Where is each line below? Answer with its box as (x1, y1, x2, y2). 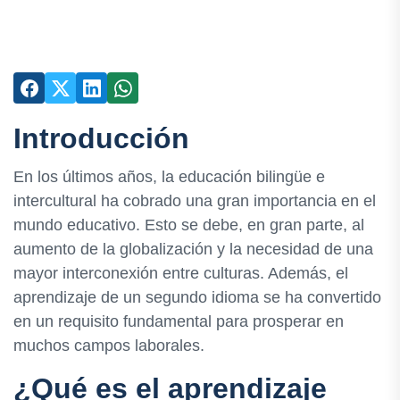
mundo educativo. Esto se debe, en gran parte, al (13, 216, 364, 235)
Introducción (13, 122, 189, 154)
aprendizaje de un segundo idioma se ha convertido (13, 288, 381, 307)
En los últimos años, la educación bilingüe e (13, 168, 325, 187)
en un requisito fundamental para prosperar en (13, 312, 344, 331)
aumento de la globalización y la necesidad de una (13, 240, 373, 259)
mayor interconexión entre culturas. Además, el (13, 264, 348, 283)
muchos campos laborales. (13, 337, 204, 355)
